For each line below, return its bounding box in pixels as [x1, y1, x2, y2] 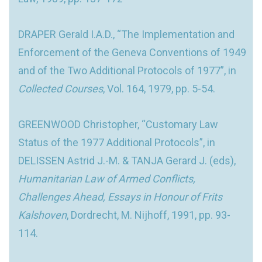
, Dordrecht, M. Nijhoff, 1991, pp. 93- [67, 208, 230, 221]
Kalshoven [18, 208, 67, 221]
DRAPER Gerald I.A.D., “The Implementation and [18, 27, 235, 40]
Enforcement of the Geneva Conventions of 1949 [18, 46, 246, 58]
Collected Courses [18, 82, 103, 95]
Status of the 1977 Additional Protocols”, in [18, 136, 215, 149]
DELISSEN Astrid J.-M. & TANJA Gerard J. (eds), [18, 154, 236, 167]
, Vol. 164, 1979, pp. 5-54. [103, 82, 215, 95]
